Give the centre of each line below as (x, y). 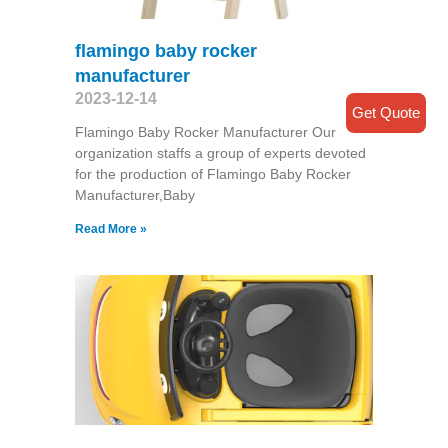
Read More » (110, 229)
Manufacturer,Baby (134, 195)
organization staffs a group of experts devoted (220, 153)
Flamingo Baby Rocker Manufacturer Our (205, 132)
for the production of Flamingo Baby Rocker (212, 174)
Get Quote (386, 112)
